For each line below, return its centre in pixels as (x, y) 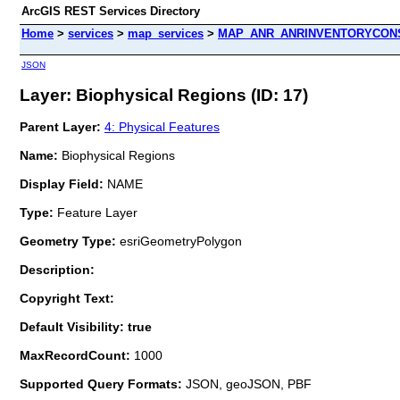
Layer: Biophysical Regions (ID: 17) (164, 95)
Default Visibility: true (86, 326)
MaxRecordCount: (77, 355)
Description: (57, 269)
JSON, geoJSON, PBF (249, 383)
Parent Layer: (60, 126)
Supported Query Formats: (103, 383)
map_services (166, 33)
